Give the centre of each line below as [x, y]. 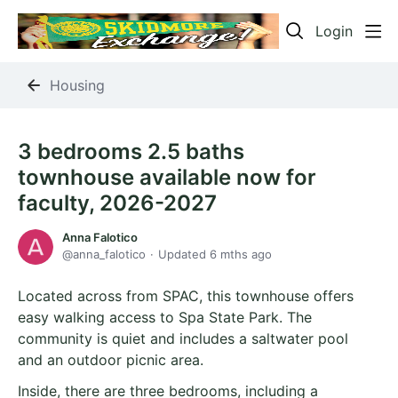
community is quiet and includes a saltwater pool [183, 338]
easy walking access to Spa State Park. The [165, 317]
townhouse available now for [167, 177]
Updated [184, 254]
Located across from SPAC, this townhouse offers [186, 296]
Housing [77, 85]
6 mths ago [241, 254]
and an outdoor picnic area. [111, 360]
